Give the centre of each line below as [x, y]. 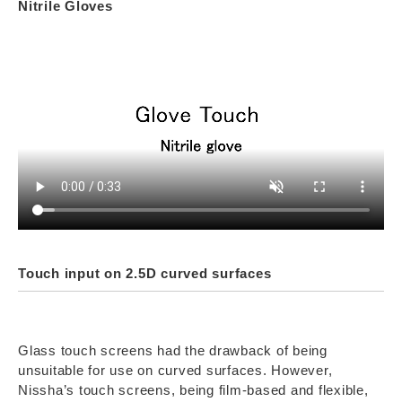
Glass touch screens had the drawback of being [173, 350]
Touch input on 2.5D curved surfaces [145, 273]
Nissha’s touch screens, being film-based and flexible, [193, 389]
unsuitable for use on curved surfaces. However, [175, 370]
